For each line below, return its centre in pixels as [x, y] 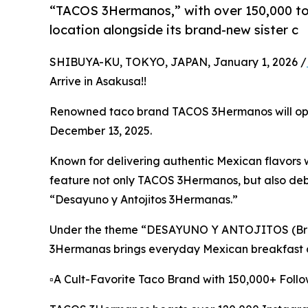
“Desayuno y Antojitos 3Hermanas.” [144, 200]
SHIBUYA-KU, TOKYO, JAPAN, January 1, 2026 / [178, 62]
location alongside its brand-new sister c [174, 30]
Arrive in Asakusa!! [98, 81]
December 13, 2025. [101, 131]
